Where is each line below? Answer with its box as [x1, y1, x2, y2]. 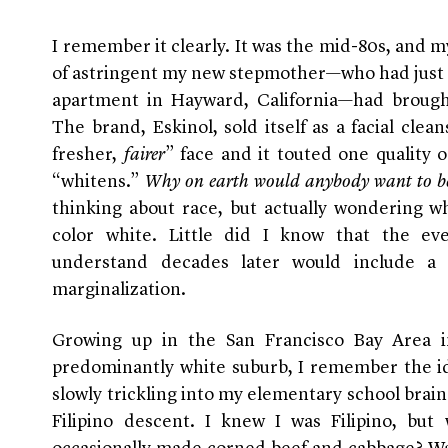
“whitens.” [52, 173, 146, 192]
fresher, [52, 146, 124, 165]
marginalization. [52, 281, 187, 300]
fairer [123, 146, 165, 165]
